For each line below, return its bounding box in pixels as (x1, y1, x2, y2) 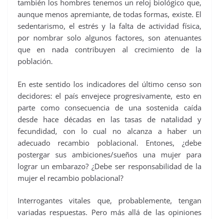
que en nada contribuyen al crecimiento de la (18, 44, 201, 55)
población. (18, 56, 53, 66)
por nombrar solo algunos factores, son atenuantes (18, 33, 201, 43)
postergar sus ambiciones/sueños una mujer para (18, 149, 201, 159)
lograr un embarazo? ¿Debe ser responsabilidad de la (18, 161, 201, 171)
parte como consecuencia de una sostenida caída (18, 102, 201, 112)
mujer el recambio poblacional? (18, 173, 123, 183)
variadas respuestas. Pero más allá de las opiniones (18, 207, 201, 218)
